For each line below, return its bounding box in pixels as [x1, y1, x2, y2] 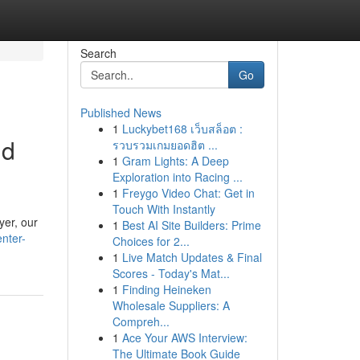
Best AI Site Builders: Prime [121, 217, 261, 233]
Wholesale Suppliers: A [112, 297, 230, 313]
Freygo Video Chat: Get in [121, 185, 255, 201]
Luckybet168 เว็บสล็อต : [121, 121, 243, 137]
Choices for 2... [112, 233, 190, 249]
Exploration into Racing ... [112, 169, 243, 185]
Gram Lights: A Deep [121, 153, 229, 169]
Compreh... [112, 313, 170, 329]
